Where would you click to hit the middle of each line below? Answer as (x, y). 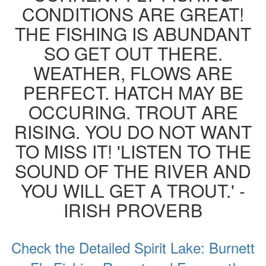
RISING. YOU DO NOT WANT (133, 131)
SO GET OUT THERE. (133, 53)
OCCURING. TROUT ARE (133, 112)
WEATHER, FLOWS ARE (133, 72)
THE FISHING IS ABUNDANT (133, 33)
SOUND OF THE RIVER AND (133, 170)
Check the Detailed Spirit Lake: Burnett (133, 247)
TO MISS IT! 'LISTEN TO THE (133, 151)
